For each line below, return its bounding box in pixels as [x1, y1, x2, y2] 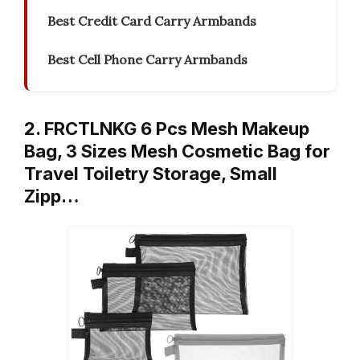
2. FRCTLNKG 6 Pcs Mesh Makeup [24, 118, 309, 140]
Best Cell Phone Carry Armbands [47, 51, 247, 68]
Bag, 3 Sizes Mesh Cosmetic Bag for [24, 141, 330, 162]
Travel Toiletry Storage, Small [24, 163, 277, 185]
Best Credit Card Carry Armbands [47, 13, 256, 30]
